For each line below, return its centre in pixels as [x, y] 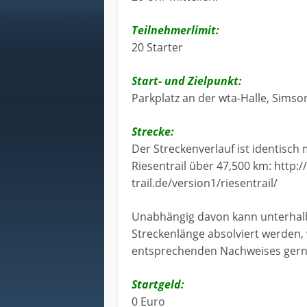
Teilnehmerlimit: [175, 30]
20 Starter [157, 48]
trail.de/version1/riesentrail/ [205, 183]
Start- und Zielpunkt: [187, 81]
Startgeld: [158, 285]
